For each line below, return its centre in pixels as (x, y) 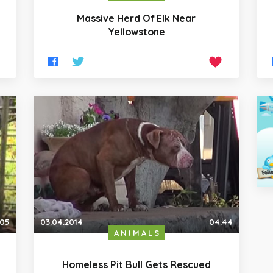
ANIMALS (137, 233)
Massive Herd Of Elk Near (136, 18)
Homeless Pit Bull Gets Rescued (136, 265)
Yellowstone (136, 31)
